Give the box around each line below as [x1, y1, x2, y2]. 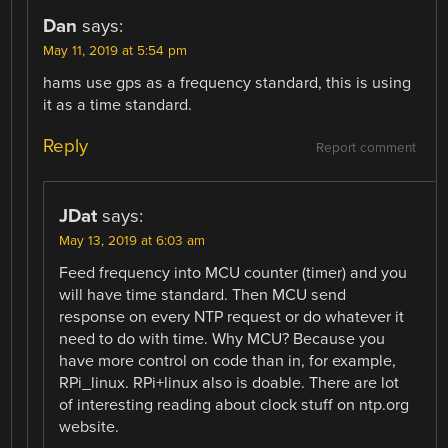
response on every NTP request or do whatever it [59, 306, 405, 327]
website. [59, 416, 120, 437]
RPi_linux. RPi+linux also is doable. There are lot [59, 372, 400, 393]
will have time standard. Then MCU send [59, 284, 347, 305]
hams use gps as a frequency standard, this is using [43, 72, 412, 93]
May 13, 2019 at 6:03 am [59, 232, 206, 249]
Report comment [315, 139, 416, 156]
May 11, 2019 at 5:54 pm [43, 42, 188, 59]
